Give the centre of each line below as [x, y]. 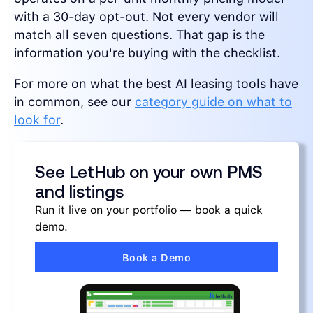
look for [37, 120]
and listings [79, 192]
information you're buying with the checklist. [147, 53]
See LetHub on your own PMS [149, 173]
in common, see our [74, 102]
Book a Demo [156, 258]
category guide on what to [213, 102]
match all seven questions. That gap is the [139, 35]
